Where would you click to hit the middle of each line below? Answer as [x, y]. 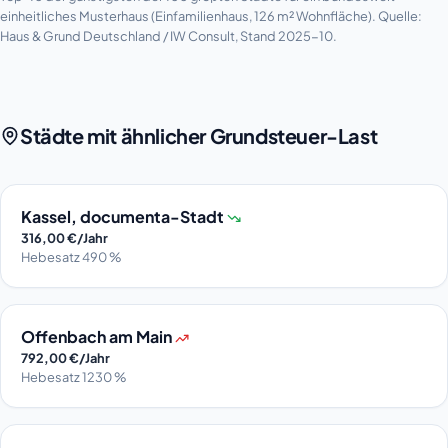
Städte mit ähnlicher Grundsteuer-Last [199, 135]
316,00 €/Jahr [64, 237]
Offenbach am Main [98, 336]
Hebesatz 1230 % [73, 376]
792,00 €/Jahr [65, 357]
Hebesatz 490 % [71, 256]
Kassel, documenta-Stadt [124, 216]
